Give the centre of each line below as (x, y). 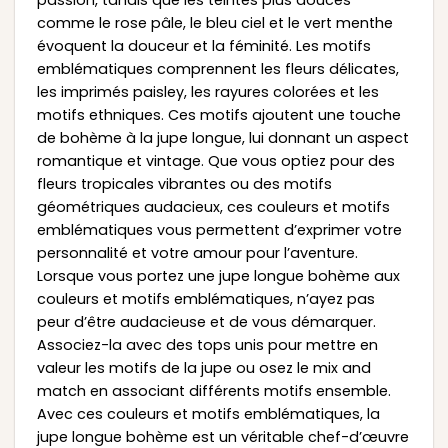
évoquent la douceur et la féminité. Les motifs (203, 45)
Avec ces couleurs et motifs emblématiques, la (208, 413)
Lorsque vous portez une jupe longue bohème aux (218, 275)
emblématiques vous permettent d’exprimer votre (219, 229)
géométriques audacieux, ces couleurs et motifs (213, 206)
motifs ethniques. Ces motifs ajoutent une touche (218, 114)
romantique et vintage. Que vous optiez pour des (215, 160)
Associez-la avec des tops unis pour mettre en (207, 344)
